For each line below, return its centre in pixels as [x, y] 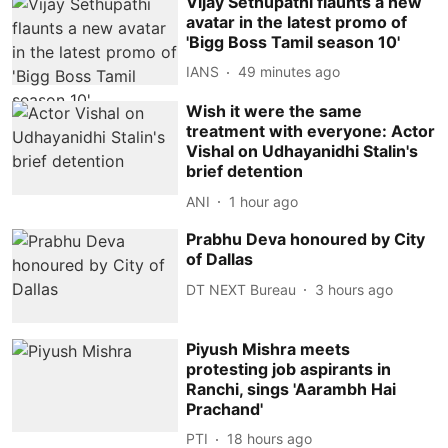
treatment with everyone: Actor [311, 131]
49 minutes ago [289, 71]
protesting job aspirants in [289, 368]
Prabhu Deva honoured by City [306, 239]
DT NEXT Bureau [241, 289]
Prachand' [225, 408]
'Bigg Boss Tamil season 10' [293, 41]
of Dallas [220, 259]
